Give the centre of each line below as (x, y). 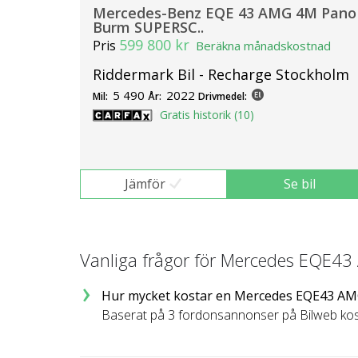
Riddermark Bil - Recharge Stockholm (221, 75)
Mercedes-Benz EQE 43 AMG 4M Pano (225, 13)
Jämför (145, 184)
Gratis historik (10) (207, 115)
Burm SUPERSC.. (148, 28)
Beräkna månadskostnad (263, 46)
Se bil (300, 184)
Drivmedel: (223, 97)
